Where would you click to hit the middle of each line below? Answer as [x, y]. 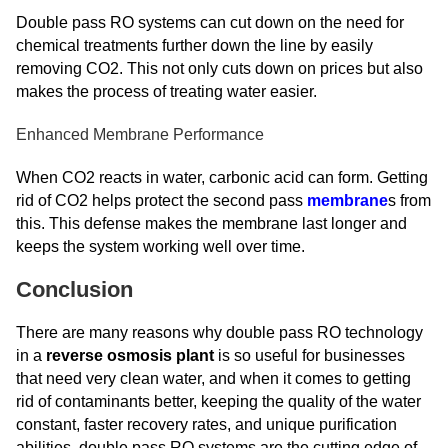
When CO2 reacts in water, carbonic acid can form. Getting [222, 177]
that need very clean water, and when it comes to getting [213, 378]
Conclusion [74, 289]
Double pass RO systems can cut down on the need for [210, 22]
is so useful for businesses [309, 355]
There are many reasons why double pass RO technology [219, 332]
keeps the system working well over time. [160, 246]
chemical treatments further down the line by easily [194, 45]
